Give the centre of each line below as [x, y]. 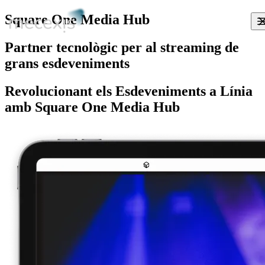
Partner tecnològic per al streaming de [122, 47]
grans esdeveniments [67, 63]
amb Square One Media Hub [92, 107]
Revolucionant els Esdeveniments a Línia [129, 91]
